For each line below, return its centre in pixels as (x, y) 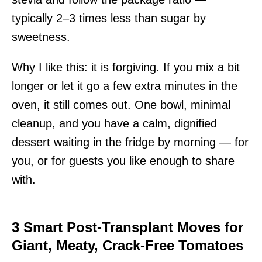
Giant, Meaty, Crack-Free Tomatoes (127, 245)
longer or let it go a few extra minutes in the (125, 86)
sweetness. (41, 37)
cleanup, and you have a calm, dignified (114, 123)
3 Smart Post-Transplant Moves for (127, 227)
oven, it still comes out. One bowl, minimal (121, 104)
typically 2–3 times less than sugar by (109, 18)
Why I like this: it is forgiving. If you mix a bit (126, 67)
